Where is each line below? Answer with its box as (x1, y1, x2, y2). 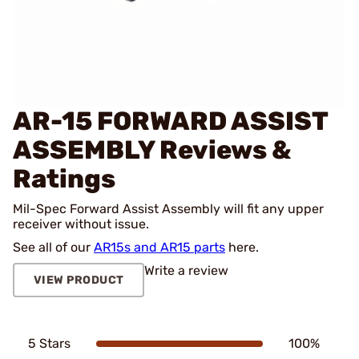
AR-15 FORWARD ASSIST (13, 106, 328, 136)
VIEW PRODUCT (33, 272, 124, 287)
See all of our (13, 240, 94, 255)
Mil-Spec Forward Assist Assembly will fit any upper (13, 201, 324, 216)
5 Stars (28, 336, 71, 351)
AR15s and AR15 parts (94, 240, 225, 255)
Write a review (144, 263, 228, 278)
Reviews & (159, 135, 291, 165)
